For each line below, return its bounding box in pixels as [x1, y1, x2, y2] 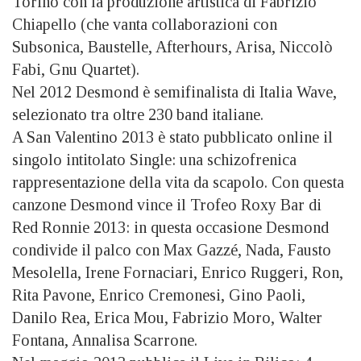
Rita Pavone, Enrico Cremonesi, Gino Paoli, [12, 286, 305, 304]
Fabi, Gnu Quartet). [12, 60, 139, 78]
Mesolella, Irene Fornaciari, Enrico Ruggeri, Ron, [12, 263, 343, 281]
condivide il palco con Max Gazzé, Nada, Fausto [12, 241, 331, 259]
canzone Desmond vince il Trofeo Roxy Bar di [12, 196, 322, 214]
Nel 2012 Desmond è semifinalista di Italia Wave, [12, 83, 337, 101]
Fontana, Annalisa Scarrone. [12, 331, 197, 349]
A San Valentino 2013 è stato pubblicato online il [12, 128, 333, 146]
